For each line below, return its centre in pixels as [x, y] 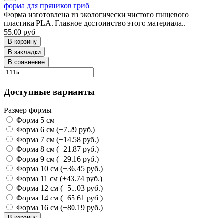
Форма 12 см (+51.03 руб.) [58, 188]
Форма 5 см [34, 120]
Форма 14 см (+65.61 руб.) [58, 198]
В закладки [24, 52]
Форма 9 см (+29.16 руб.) [56, 159]
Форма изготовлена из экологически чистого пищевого [96, 14]
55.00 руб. [20, 32]
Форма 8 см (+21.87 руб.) [56, 149]
